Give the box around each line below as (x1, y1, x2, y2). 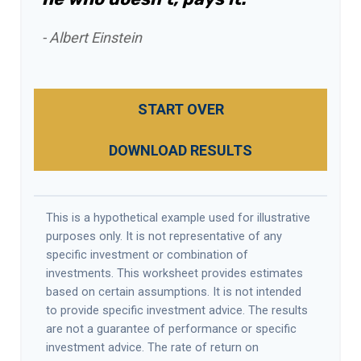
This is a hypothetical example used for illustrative (46, 210, 310, 225)
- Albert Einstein (42, 28, 142, 46)
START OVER (137, 100, 224, 118)
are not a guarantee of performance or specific (46, 321, 297, 336)
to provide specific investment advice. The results (46, 302, 308, 317)
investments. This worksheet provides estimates (46, 265, 303, 280)
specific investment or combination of (46, 247, 248, 262)
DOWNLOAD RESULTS (109, 141, 252, 159)
